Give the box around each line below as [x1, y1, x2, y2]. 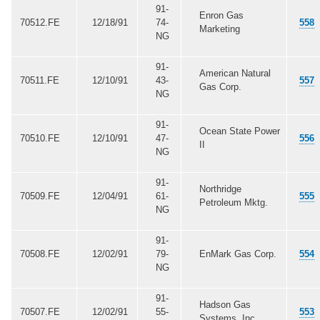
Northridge [199, 183, 241, 194]
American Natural [199, 67, 271, 79]
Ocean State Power [199, 125, 280, 136]
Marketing [199, 23, 240, 34]
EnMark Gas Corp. [199, 248, 276, 259]
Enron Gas [199, 9, 244, 21]
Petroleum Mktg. [199, 196, 268, 208]
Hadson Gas [199, 299, 251, 310]
